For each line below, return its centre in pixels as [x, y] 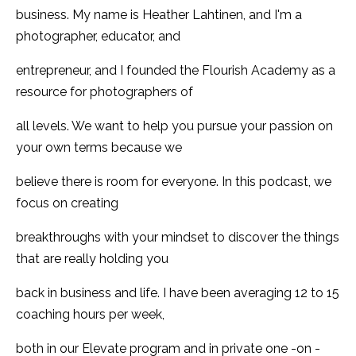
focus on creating [67, 203]
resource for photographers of [104, 91]
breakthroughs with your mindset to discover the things [178, 237]
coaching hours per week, [90, 314]
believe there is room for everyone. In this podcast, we [174, 181]
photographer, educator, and [98, 36]
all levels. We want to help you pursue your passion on [174, 126]
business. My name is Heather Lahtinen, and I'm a [159, 14]
